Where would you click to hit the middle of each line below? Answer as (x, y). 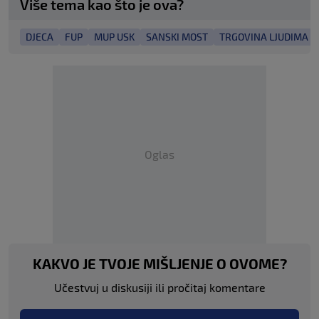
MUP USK (114, 36)
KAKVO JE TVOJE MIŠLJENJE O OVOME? (159, 263)
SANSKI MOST (177, 36)
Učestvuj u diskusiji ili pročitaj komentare (159, 287)
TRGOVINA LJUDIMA (264, 36)
